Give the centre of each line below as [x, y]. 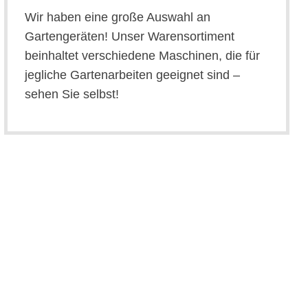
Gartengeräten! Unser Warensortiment [130, 37]
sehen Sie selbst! [72, 95]
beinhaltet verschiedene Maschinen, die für [143, 56]
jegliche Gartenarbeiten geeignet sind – [133, 75]
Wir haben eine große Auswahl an [118, 18]
